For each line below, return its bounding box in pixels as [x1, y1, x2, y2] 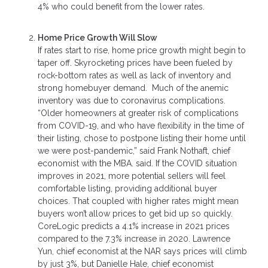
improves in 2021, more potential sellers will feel [38, 171, 226, 181]
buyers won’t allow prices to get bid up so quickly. [38, 209, 233, 219]
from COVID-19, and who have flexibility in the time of [38, 121, 244, 131]
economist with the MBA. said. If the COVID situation [38, 159, 237, 169]
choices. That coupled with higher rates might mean [38, 196, 239, 206]
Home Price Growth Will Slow [38, 33, 157, 43]
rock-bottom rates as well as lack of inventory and [38, 71, 231, 81]
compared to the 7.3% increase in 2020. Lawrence [38, 234, 230, 244]
